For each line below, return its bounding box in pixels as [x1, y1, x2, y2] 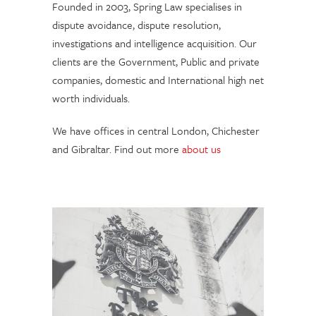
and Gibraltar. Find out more [52, 141, 182, 157]
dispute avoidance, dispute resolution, [52, 17, 221, 33]
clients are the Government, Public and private [52, 54, 260, 70]
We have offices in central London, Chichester [52, 123, 260, 139]
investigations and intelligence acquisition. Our [52, 35, 257, 51]
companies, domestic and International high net [52, 72, 264, 88]
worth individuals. [52, 90, 130, 107]
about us [182, 141, 221, 157]
